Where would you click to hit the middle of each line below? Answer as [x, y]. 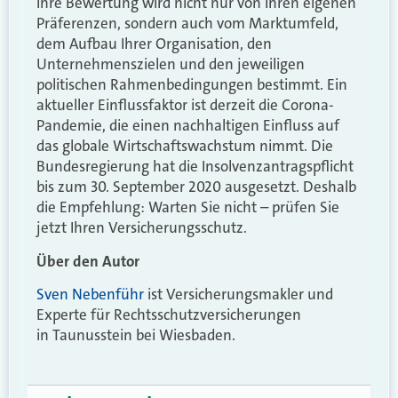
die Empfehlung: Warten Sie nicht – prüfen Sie [188, 207]
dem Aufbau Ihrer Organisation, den [154, 44]
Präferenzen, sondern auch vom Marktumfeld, [187, 24]
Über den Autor [88, 261]
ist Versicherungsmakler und [239, 295]
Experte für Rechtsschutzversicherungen [169, 315]
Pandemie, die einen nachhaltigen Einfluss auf [188, 126]
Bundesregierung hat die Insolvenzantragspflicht [195, 167]
